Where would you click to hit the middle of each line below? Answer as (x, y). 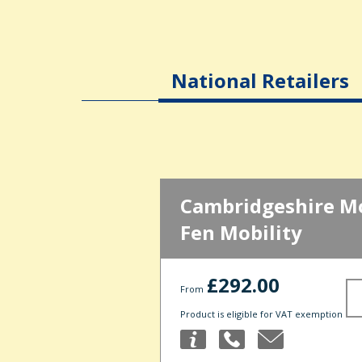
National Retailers (260, 80)
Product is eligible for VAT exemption (262, 314)
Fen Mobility (242, 233)
